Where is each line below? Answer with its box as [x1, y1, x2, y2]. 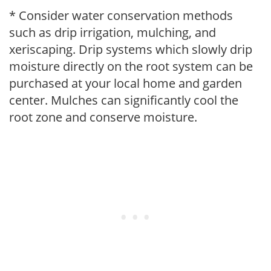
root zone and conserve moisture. [9, 108, 197, 125]
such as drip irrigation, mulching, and [9, 24, 216, 41]
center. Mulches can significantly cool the [9, 91, 238, 108]
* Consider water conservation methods [9, 7, 233, 24]
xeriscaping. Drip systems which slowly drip [9, 41, 252, 57]
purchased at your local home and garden [9, 74, 242, 91]
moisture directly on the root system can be [9, 57, 253, 74]
